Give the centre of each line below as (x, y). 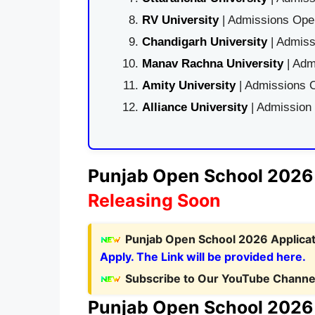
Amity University (188, 85)
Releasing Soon (154, 200)
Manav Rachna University (212, 64)
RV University (180, 20)
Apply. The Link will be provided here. (202, 256)
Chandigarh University (204, 42)
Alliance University (196, 107)
